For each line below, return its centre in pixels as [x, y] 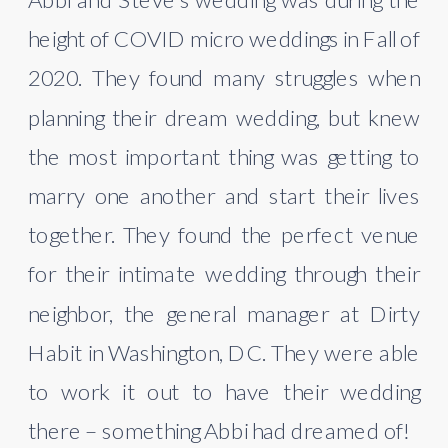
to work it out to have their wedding [224, 391]
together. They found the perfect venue [224, 234]
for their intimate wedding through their [224, 273]
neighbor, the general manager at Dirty [224, 312]
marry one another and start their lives [224, 195]
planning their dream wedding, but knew [224, 116]
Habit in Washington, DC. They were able [224, 352]
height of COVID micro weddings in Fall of [224, 38]
